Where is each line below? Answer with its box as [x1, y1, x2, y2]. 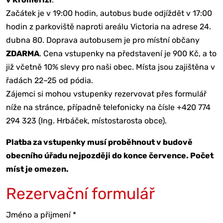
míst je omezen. [6, 164, 69, 174]
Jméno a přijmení [6, 210, 73, 220]
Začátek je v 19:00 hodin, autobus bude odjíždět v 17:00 [6, 8, 212, 18]
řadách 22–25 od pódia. [6, 75, 93, 85]
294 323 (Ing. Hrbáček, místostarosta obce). [6, 115, 167, 125]
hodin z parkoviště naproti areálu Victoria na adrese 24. [6, 21, 211, 31]
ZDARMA [6, 48, 39, 58]
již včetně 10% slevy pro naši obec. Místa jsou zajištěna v [6, 62, 215, 72]
